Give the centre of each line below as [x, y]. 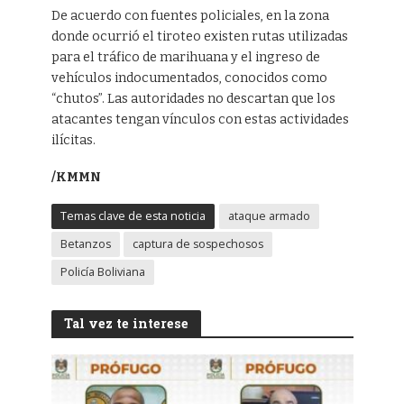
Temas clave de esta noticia [133, 216]
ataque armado [269, 216]
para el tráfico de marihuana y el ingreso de [185, 58]
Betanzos [85, 243]
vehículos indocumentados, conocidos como [189, 78]
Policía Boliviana [102, 271]
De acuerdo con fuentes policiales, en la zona [190, 16]
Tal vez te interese [126, 323]
